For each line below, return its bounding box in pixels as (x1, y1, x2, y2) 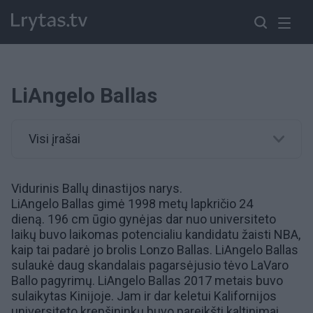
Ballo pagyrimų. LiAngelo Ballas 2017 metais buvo (11, 273, 283, 288)
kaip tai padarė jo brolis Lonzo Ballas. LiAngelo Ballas (11, 242, 298, 257)
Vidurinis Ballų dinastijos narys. (11, 181, 182, 196)
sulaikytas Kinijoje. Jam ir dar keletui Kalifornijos (11, 289, 277, 303)
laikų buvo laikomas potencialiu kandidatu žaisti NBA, (11, 227, 300, 242)
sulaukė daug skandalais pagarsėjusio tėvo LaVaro (11, 258, 289, 272)
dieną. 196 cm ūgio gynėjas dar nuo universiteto (11, 212, 276, 226)
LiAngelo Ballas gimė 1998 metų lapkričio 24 (11, 196, 253, 211)
